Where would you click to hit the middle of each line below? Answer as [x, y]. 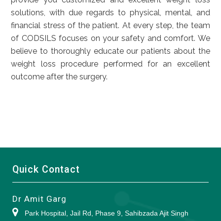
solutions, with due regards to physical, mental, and [110, 13]
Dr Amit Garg [39, 199]
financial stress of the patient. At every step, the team [110, 25]
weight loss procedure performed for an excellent [110, 64]
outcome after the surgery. [59, 77]
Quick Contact [46, 169]
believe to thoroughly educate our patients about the [110, 51]
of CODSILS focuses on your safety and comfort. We [110, 38]
